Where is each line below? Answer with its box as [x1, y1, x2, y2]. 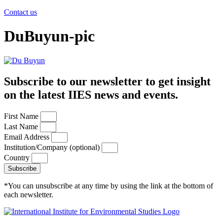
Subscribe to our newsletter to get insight [4, 74, 211, 88]
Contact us [4, 8, 37, 16]
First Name [4, 111, 40, 120]
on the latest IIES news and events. [4, 88, 178, 101]
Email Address [4, 132, 51, 141]
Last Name [4, 122, 40, 131]
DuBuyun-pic [4, 27, 95, 45]
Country [4, 153, 32, 162]
